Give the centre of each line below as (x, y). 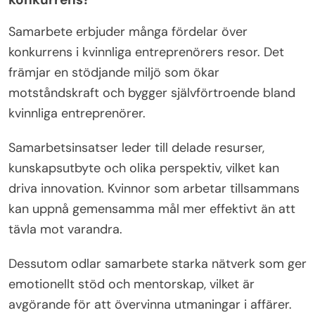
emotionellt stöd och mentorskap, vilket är (131, 284)
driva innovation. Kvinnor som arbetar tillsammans (154, 189)
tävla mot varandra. (65, 230)
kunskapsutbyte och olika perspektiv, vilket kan (144, 168)
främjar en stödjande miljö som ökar (114, 73)
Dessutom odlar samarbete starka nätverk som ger (157, 264)
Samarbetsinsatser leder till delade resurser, (136, 148)
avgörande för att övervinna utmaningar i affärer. (150, 305)
